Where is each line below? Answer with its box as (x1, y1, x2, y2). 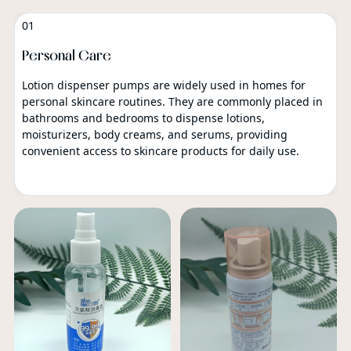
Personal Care (21, 45, 111, 64)
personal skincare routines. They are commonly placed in (21, 93, 323, 109)
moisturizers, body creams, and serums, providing (21, 126, 288, 142)
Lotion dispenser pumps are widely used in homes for (21, 77, 306, 92)
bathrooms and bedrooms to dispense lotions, (21, 110, 265, 125)
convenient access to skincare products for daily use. (21, 143, 299, 158)
